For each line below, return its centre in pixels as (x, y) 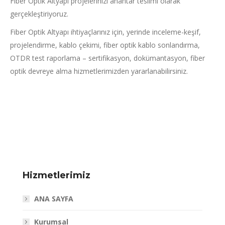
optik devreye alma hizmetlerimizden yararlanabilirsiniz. (99, 71)
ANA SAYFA (54, 198)
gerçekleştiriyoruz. (39, 14)
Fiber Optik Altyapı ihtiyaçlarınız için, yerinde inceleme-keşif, (105, 32)
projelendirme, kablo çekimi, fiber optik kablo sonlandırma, (105, 45)
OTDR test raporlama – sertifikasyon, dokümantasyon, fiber (107, 58)
